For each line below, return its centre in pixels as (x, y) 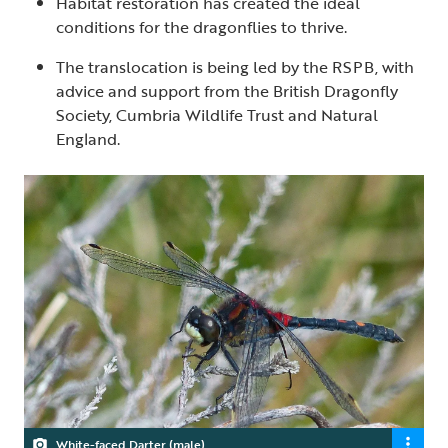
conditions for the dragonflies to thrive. (201, 27)
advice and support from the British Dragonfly (227, 91)
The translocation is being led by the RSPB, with (235, 67)
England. (88, 139)
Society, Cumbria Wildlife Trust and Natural (217, 115)
